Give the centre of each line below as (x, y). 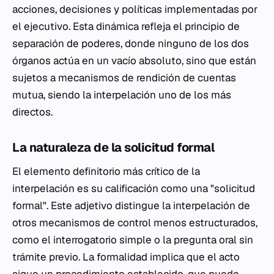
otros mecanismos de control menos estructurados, (135, 223)
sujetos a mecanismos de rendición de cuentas (124, 78)
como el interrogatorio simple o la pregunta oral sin (133, 240)
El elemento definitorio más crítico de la (106, 171)
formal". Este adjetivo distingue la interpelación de (131, 206)
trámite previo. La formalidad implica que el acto (126, 257)
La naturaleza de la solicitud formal (113, 147)
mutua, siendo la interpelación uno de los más (122, 95)
